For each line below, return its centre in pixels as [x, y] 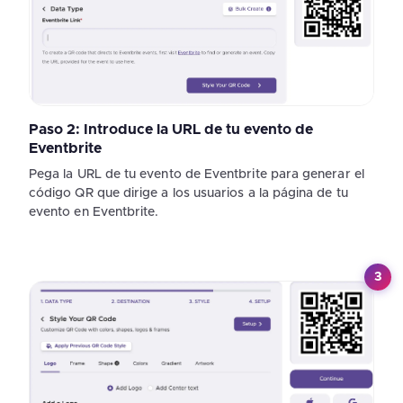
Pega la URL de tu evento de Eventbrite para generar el [197, 174]
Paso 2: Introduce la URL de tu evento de [171, 129]
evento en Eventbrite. [94, 212]
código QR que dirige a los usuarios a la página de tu [188, 193]
